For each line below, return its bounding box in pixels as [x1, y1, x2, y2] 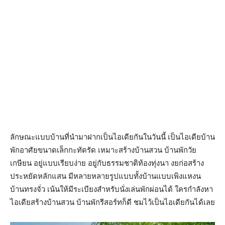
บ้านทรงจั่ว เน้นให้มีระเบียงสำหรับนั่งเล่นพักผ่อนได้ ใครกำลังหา [10, 185, 213, 194]
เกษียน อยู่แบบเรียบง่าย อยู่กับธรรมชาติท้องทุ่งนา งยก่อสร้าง [10, 159, 204, 168]
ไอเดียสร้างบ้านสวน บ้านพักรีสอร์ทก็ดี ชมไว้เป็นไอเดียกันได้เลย [10, 198, 215, 207]
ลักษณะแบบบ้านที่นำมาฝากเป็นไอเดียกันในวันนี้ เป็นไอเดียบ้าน [10, 133, 215, 142]
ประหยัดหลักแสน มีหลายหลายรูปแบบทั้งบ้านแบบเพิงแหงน [10, 172, 201, 181]
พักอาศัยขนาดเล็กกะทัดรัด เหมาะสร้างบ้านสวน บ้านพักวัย [10, 146, 196, 155]
